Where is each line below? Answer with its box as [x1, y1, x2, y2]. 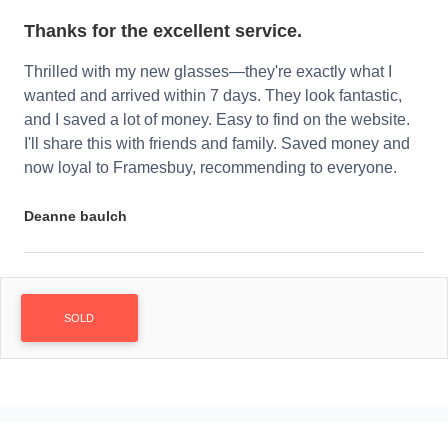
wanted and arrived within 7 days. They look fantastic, [24, 87, 402, 105]
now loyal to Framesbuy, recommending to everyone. [24, 159, 397, 177]
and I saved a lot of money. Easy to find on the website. [24, 111, 410, 129]
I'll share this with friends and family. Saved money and [24, 135, 410, 153]
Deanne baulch [24, 208, 127, 225]
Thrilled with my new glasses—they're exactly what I [24, 63, 392, 81]
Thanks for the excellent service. [24, 21, 302, 42]
